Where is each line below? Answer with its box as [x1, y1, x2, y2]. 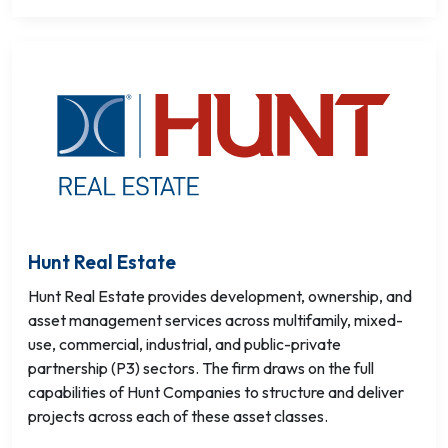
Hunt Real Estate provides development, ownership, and [28, 286, 412, 306]
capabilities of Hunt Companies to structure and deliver [28, 382, 404, 402]
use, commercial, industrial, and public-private [28, 334, 341, 354]
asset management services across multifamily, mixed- [28, 310, 403, 330]
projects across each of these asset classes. [28, 406, 328, 426]
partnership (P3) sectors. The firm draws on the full [28, 358, 374, 378]
